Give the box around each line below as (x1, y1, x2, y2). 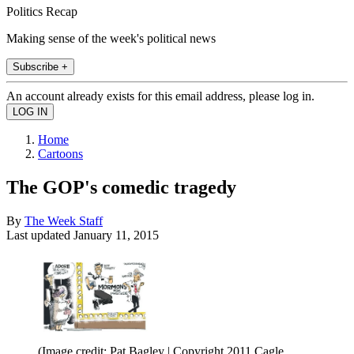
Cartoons (38, 146, 83, 160)
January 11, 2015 (73, 228, 159, 242)
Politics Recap (6, 4, 77, 18)
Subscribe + (13, 60, 68, 73)
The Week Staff (24, 213, 103, 228)
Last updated (6, 228, 73, 242)
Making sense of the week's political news (6, 31, 216, 45)
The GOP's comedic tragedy (6, 176, 236, 198)
